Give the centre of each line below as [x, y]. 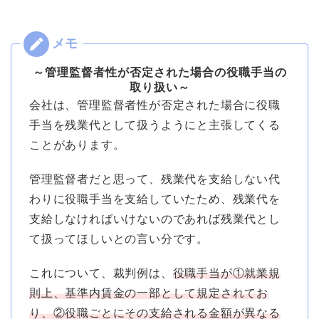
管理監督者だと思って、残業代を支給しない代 [155, 179]
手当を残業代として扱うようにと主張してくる [155, 125]
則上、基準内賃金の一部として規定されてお [149, 293]
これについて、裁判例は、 [101, 273]
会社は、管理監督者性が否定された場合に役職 [155, 105]
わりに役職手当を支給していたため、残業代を [155, 199]
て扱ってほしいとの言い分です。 [119, 239]
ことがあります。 [77, 145]
